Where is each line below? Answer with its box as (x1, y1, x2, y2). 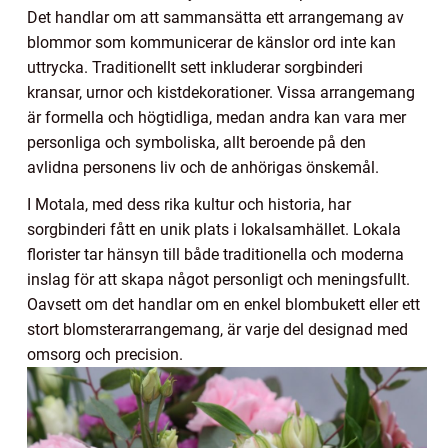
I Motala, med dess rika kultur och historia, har (27, 194, 351, 214)
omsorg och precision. (27, 344, 183, 364)
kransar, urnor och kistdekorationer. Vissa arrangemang (27, 82, 415, 102)
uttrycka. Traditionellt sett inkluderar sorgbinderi (27, 57, 363, 77)
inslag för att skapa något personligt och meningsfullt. (27, 269, 410, 289)
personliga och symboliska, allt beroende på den (27, 132, 366, 152)
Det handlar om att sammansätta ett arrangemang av (27, 7, 404, 27)
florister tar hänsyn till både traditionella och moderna (27, 244, 404, 264)
